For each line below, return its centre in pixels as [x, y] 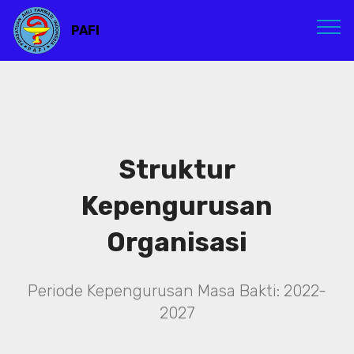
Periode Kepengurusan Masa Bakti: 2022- [177, 291]
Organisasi [177, 242]
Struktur [177, 169]
